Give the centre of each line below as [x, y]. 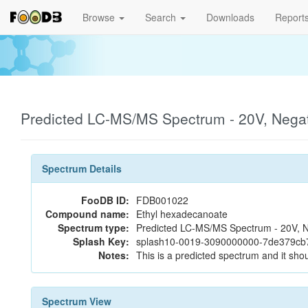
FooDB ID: [105, 200]
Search [162, 17]
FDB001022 [162, 200]
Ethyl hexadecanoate [182, 214]
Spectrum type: [93, 228]
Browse [100, 17]
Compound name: [87, 214]
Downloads [230, 17]
